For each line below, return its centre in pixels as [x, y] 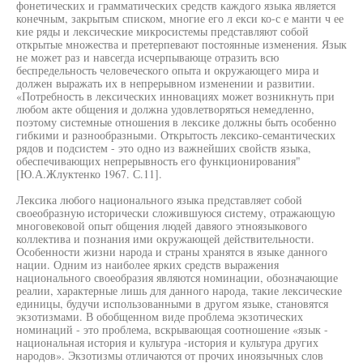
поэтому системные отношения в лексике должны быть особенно [176, 122]
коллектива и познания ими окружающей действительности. [165, 239]
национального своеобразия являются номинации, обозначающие [177, 278]
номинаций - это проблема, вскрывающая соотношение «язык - [172, 329]
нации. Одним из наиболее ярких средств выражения [147, 265]
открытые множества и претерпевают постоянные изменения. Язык [181, 44]
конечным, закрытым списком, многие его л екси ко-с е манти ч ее [180, 18]
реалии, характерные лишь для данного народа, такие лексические [179, 290]
